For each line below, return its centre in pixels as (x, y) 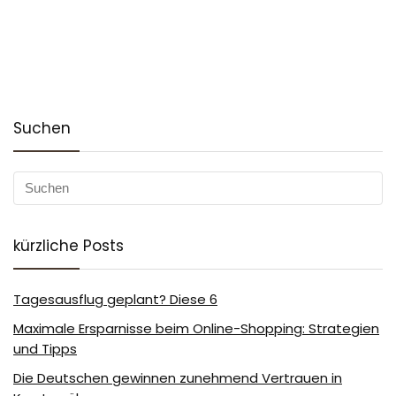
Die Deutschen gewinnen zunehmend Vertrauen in (178, 377)
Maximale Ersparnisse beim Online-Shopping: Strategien (196, 328)
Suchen (42, 128)
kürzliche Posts (69, 245)
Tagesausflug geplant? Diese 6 (115, 299)
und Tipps (45, 348)
